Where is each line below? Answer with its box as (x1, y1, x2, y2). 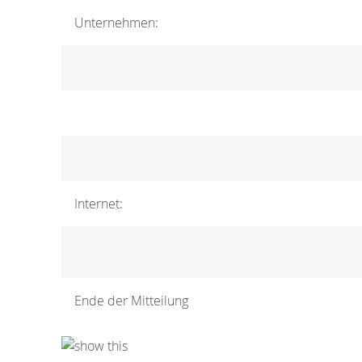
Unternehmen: (74, 13, 158, 32)
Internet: (74, 194, 123, 213)
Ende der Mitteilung (74, 291, 188, 309)
